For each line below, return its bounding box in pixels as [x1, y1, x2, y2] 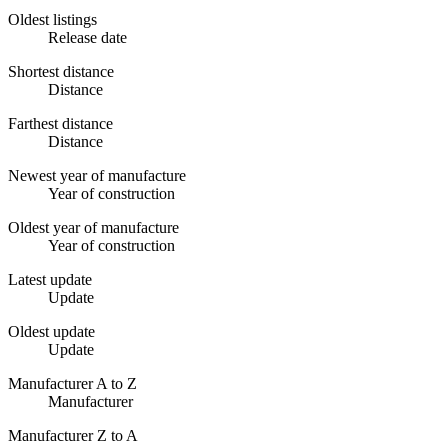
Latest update [8, 271, 92, 289]
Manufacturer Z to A [8, 427, 138, 445]
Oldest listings [8, 11, 97, 29]
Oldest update [8, 323, 95, 341]
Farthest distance [8, 115, 113, 133]
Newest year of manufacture [8, 167, 186, 185]
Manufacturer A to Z [8, 375, 137, 393]
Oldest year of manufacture [8, 219, 179, 237]
